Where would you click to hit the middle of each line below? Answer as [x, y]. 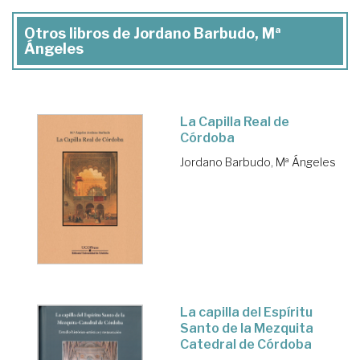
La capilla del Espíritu [246, 313]
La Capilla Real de [235, 121]
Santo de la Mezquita [247, 329]
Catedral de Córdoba [246, 345]
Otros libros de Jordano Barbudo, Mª [153, 33]
